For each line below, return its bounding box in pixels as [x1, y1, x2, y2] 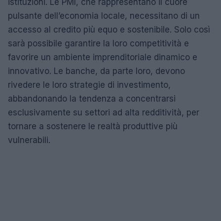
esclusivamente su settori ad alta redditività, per [8, 108, 199, 117]
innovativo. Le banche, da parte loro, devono [8, 66, 185, 76]
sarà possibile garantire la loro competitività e [8, 38, 189, 48]
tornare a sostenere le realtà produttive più [8, 121, 178, 131]
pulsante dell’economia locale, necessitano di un [8, 11, 200, 21]
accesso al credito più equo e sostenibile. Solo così [8, 25, 210, 35]
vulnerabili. [8, 135, 50, 145]
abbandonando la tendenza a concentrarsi [8, 94, 176, 104]
